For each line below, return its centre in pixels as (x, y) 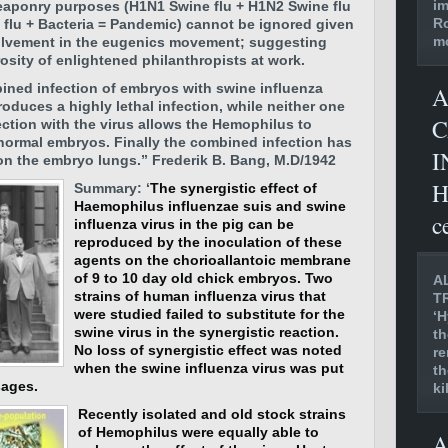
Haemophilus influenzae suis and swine (210, 206)
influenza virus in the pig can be (184, 224)
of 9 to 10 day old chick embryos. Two (203, 278)
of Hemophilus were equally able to (198, 432)
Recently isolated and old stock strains (212, 414)
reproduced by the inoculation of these (208, 242)
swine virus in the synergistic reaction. (206, 332)
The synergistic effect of (233, 188)
